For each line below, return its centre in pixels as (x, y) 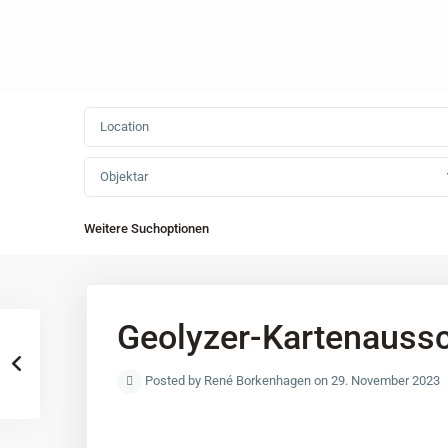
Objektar (124, 176)
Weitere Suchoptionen (146, 228)
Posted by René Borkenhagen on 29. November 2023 (291, 380)
